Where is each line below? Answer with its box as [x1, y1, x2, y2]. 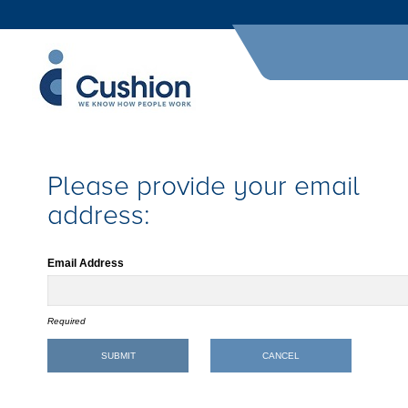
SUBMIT [100, 351, 136, 361]
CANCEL [262, 351, 301, 361]
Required [47, 316, 86, 326]
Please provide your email [47, 169, 360, 203]
